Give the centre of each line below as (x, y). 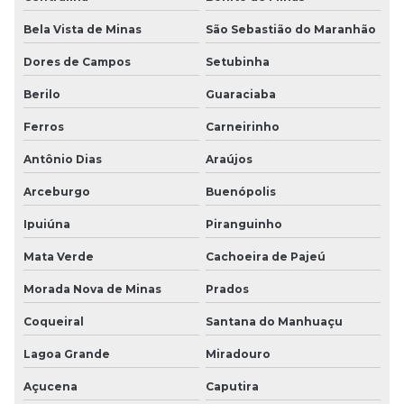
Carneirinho (242, 126)
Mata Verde (59, 256)
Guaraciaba (240, 94)
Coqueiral (54, 321)
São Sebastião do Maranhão (290, 29)
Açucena (50, 386)
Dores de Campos (77, 61)
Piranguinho (243, 224)
